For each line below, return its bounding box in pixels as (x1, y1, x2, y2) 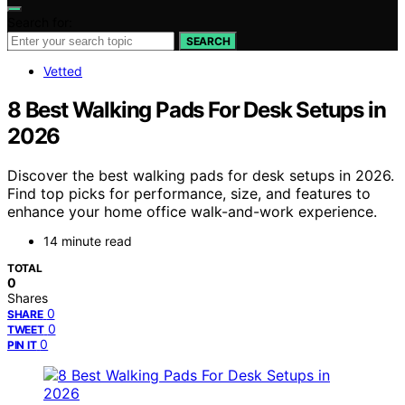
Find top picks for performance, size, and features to (7, 184, 371, 203)
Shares (7, 290, 48, 306)
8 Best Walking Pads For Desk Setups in (7, 96, 386, 123)
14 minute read (43, 233, 132, 250)
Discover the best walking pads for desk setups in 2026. (7, 166, 394, 185)
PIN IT (7, 338, 37, 353)
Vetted (43, 62, 82, 79)
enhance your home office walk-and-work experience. (7, 202, 377, 221)
